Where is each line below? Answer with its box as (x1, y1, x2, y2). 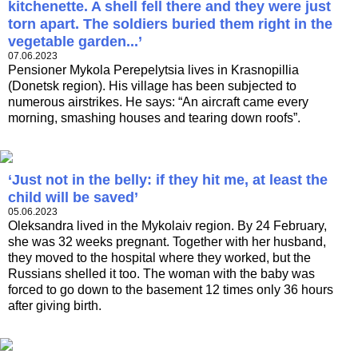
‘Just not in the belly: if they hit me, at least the (8, 172, 328, 189)
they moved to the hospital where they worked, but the (8, 251, 311, 265)
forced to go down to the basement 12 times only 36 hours (8, 283, 333, 297)
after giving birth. (8, 299, 101, 313)
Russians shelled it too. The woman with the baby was (8, 267, 315, 281)
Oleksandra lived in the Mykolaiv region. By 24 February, (8, 219, 327, 233)
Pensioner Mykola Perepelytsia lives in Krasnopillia (8, 63, 299, 78)
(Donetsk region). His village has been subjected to (8, 79, 296, 93)
